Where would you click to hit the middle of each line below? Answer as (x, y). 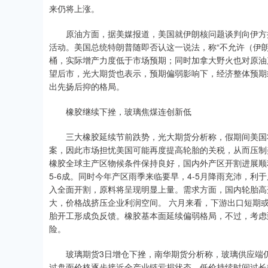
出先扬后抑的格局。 (87, 86)
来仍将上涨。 (74, 8)
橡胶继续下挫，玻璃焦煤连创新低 (120, 111)
